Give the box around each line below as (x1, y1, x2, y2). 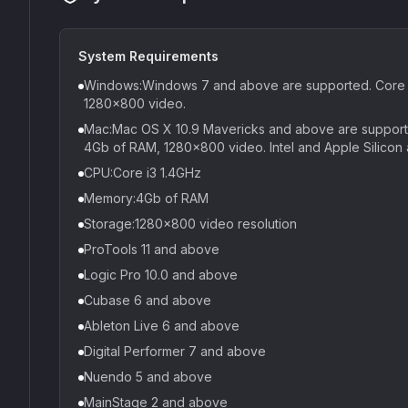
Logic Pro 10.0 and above (84, 267, 238, 282)
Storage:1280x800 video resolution (84, 216, 297, 231)
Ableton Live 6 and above (84, 318, 240, 333)
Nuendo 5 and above (84, 369, 212, 384)
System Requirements (78, 48, 219, 64)
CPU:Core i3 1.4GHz (84, 165, 201, 180)
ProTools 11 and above (84, 241, 219, 257)
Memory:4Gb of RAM (84, 190, 209, 206)
